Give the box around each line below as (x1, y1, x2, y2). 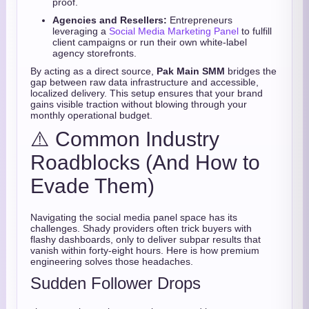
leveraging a (52, 26, 109, 37)
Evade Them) (30, 175, 154, 197)
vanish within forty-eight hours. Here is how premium (30, 245, 259, 256)
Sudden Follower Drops (30, 274, 201, 292)
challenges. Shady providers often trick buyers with (30, 223, 252, 234)
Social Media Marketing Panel (109, 26, 239, 37)
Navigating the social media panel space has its (30, 212, 237, 223)
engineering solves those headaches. (30, 256, 193, 267)
